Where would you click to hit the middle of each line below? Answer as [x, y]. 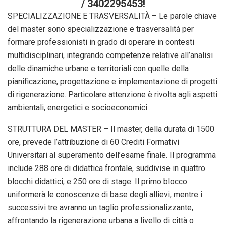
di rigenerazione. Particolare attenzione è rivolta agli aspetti [112, 94]
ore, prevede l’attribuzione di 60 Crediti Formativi [93, 142]
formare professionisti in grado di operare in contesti [101, 42]
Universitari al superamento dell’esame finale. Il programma [112, 155]
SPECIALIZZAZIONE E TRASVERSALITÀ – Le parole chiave [112, 16]
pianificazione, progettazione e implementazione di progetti [112, 81]
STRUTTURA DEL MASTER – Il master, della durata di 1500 [111, 129]
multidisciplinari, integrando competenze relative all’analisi [110, 55]
